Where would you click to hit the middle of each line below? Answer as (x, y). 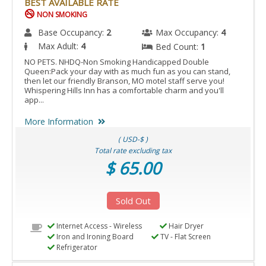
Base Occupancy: (72, 32)
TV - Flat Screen (184, 236)
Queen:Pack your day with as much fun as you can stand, (127, 71)
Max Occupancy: (188, 32)
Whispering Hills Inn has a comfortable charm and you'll (124, 90)
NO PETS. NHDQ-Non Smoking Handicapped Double (117, 61)
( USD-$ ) (133, 139)
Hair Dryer (185, 226)
